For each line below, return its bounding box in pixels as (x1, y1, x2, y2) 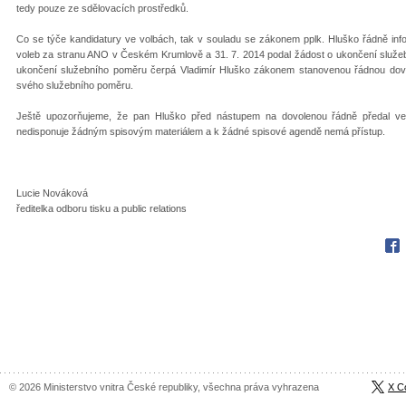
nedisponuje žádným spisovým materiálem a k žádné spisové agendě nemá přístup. (16, 125, 385, 137)
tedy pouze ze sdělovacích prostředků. (16, 2, 188, 14)
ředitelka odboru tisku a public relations (16, 202, 187, 214)
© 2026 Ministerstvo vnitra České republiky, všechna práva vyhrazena (9, 381, 319, 392)
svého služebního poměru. (16, 79, 133, 91)
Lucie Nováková (16, 187, 88, 198)
